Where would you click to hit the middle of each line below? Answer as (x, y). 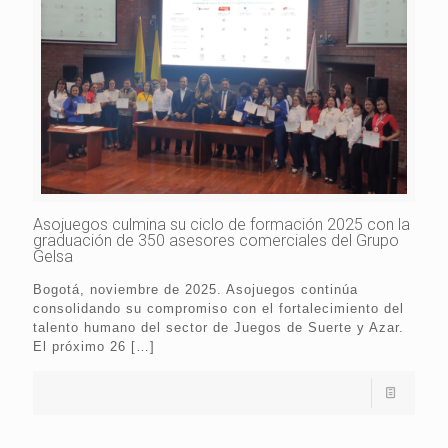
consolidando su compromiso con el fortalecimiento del (218, 309)
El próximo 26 (79, 347)
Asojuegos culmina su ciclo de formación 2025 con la (221, 225)
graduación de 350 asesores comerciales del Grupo (216, 241)
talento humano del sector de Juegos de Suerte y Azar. (218, 328)
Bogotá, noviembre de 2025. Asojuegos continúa (195, 290)
